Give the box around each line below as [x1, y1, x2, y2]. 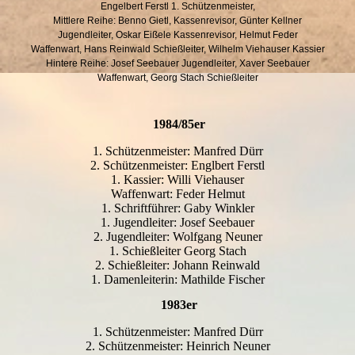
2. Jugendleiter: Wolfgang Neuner [93, 230, 262, 244]
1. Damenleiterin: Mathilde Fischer [90, 273, 265, 287]
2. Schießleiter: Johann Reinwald [95, 258, 260, 273]
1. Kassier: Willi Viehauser [111, 173, 244, 187]
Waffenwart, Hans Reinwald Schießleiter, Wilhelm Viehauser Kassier [30, 43, 325, 55]
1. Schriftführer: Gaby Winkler [101, 201, 254, 216]
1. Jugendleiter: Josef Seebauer [101, 216, 254, 230]
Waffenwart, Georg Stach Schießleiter [97, 71, 258, 83]
